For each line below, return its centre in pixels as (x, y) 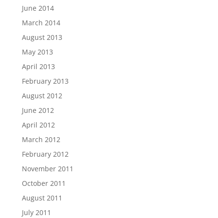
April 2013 (38, 66)
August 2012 (42, 95)
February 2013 (45, 81)
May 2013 (37, 52)
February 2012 (45, 154)
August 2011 (42, 198)
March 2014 (41, 22)
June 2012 (38, 110)
